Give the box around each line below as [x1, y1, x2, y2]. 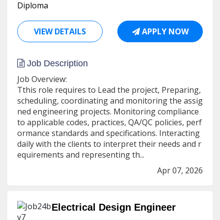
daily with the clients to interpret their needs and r [17, 138, 201, 149]
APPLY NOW [139, 26, 189, 37]
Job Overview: [17, 74, 67, 84]
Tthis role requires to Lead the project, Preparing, [17, 84, 203, 95]
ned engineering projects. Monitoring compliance [17, 106, 201, 117]
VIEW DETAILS [34, 26, 86, 37]
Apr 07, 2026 [157, 165, 203, 176]
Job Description [25, 58, 88, 68]
